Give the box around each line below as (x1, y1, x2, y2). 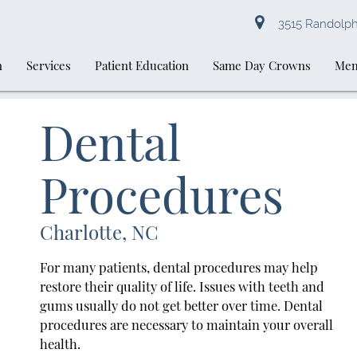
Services (26, 57, 72, 73)
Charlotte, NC (40, 219, 159, 245)
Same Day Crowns (213, 57, 312, 73)
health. (40, 334, 80, 352)
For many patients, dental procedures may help (40, 257, 318, 276)
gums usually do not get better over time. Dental (40, 296, 323, 314)
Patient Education (95, 57, 190, 73)
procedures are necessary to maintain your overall (40, 315, 333, 333)
